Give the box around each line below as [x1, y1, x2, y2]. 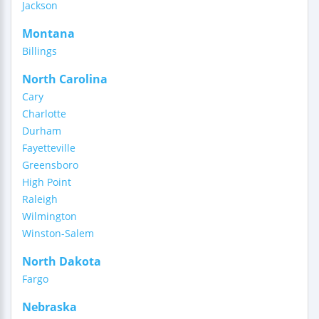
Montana [22, 26, 75, 41]
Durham [22, 124, 61, 137]
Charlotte [22, 107, 66, 120]
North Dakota [22, 253, 101, 269]
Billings [22, 44, 57, 58]
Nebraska [22, 299, 77, 315]
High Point [22, 175, 71, 189]
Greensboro [22, 158, 78, 172]
